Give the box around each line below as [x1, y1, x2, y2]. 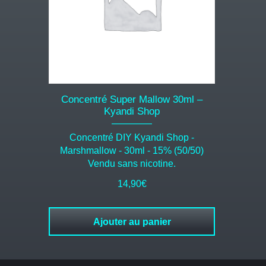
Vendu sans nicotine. [88, 159, 176, 169]
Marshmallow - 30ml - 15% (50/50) [60, 145, 204, 156]
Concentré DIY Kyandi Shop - [69, 132, 194, 143]
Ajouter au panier [93, 217, 171, 227]
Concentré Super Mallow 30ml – [61, 94, 202, 106]
